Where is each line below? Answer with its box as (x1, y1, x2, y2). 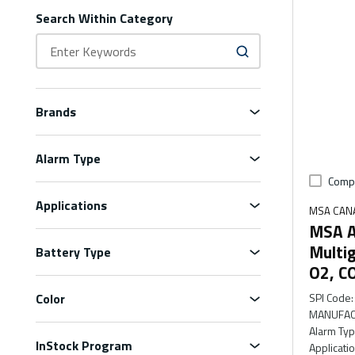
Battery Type (36, 242, 111, 261)
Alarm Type (36, 149, 101, 168)
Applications (36, 196, 107, 215)
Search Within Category (36, 9, 173, 28)
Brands (36, 102, 76, 121)
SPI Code (308, 289, 351, 306)
